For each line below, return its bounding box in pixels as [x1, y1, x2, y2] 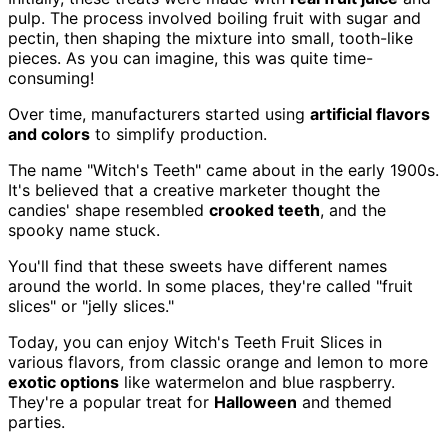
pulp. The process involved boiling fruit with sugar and [8, 8, 421, 29]
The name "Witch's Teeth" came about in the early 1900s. [8, 160, 439, 181]
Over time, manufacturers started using [8, 104, 310, 125]
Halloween [214, 392, 297, 413]
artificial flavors [310, 104, 430, 125]
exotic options [8, 372, 119, 393]
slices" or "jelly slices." [8, 296, 174, 317]
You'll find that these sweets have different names [8, 256, 387, 277]
